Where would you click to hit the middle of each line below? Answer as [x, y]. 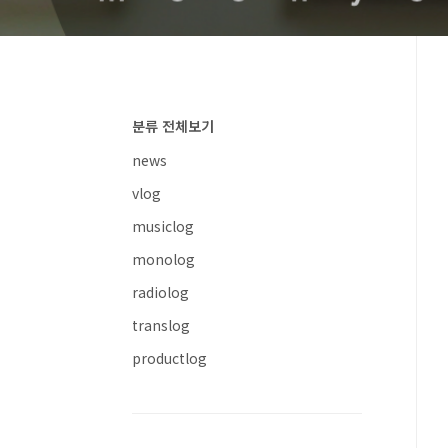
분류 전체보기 [173, 126]
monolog [163, 259]
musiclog [163, 226]
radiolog [160, 292]
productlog [169, 358]
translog [161, 325]
